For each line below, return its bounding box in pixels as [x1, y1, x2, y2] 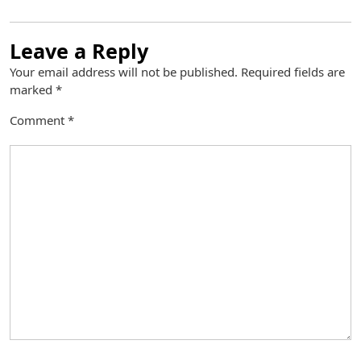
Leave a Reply [10, 37, 148, 64]
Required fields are [241, 64, 345, 80]
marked [10, 81, 56, 98]
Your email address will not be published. [10, 64, 238, 80]
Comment [10, 112, 68, 128]
